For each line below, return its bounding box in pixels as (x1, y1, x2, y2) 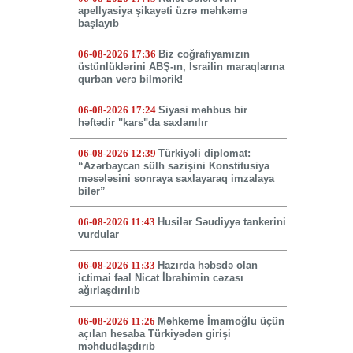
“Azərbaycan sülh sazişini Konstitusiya (77, 160, 269, 173)
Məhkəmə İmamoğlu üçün (157, 315, 284, 328)
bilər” (77, 185, 106, 198)
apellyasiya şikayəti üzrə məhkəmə (77, 5, 247, 17)
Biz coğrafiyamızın (158, 48, 250, 61)
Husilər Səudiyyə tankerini (157, 216, 286, 229)
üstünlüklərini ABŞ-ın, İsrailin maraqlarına (77, 61, 284, 73)
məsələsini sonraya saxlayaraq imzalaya (77, 173, 274, 185)
